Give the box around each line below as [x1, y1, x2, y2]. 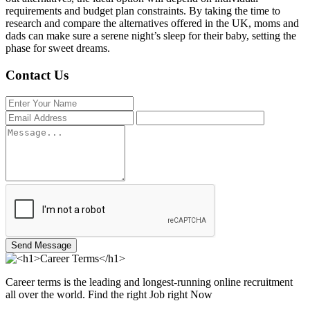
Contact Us [6, 68, 69, 83]
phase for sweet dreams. [6, 42, 110, 55]
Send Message [11, 239, 71, 250]
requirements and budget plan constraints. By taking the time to [6, 5, 280, 17]
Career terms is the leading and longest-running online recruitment [6, 275, 293, 288]
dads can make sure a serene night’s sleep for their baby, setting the [6, 30, 296, 42]
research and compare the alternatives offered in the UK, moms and [6, 17, 299, 30]
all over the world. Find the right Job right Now [6, 288, 212, 300]
